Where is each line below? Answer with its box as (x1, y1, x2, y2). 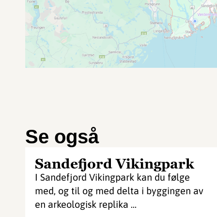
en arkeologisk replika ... (35, 199, 137, 210)
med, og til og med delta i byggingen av (35, 185, 203, 196)
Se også (25, 126, 99, 147)
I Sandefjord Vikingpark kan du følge (35, 171, 190, 183)
